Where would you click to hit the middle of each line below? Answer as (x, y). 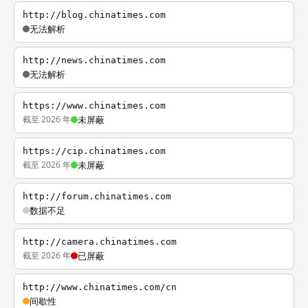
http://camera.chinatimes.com (100, 242)
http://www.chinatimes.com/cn (100, 287)
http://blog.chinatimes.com (94, 15)
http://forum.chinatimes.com (97, 196)
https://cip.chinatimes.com (94, 151)
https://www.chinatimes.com (94, 106)
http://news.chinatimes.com (94, 60)
